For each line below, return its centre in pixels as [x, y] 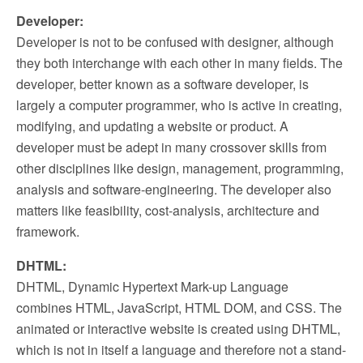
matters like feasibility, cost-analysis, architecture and [168, 210]
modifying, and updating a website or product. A [152, 126]
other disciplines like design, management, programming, [180, 168]
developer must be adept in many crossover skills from [171, 147]
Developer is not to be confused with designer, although [175, 42]
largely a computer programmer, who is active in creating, [179, 105]
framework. [48, 231]
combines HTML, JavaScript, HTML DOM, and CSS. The [179, 307]
